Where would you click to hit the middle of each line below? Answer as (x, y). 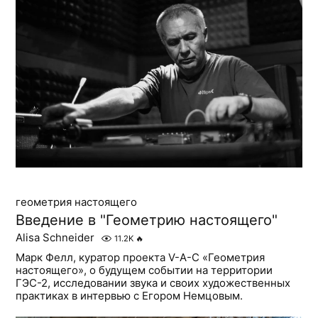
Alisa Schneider (55, 237)
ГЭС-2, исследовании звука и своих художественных (153, 283)
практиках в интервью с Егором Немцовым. (130, 295)
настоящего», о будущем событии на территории (144, 270)
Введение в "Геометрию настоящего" (147, 220)
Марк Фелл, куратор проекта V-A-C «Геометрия (141, 257)
